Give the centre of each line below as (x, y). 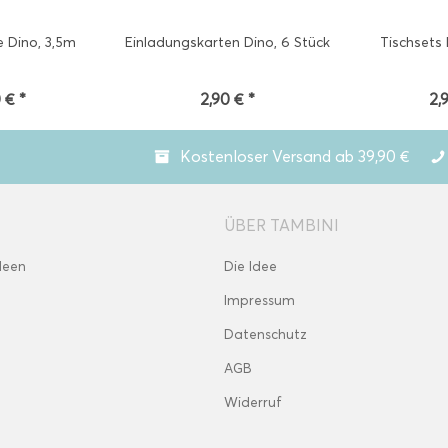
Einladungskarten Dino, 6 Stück (227, 42)
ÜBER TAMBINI (281, 225)
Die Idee (250, 266)
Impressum (259, 300)
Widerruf (253, 402)
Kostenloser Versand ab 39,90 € (295, 156)
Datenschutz (265, 334)
